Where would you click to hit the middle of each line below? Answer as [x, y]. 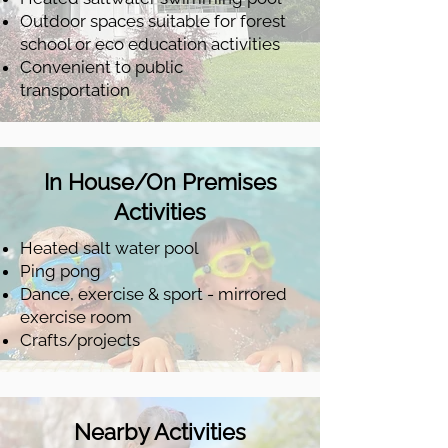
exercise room [76, 317]
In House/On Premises [160, 182]
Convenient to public [101, 67]
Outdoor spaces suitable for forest [153, 21]
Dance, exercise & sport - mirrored [153, 294]
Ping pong [60, 271]
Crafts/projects [80, 340]
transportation [77, 90]
